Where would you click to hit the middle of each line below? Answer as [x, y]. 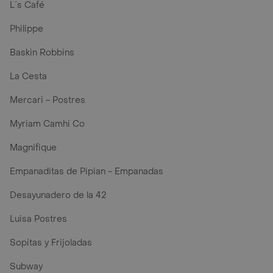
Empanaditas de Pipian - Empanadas [87, 172]
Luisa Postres [38, 219]
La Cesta [28, 76]
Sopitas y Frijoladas [51, 243]
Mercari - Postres [48, 100]
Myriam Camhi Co [47, 124]
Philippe [27, 29]
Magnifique [33, 148]
